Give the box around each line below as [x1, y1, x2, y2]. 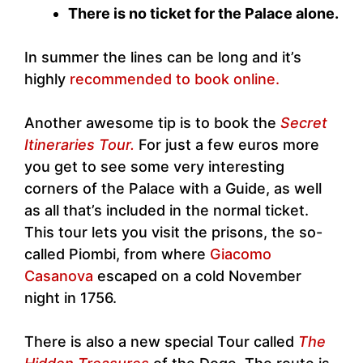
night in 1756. [24, 289, 117, 307]
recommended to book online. [70, 70, 280, 88]
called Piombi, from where [24, 246, 210, 263]
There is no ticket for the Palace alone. [68, 5, 339, 23]
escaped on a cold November [93, 267, 301, 285]
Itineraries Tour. [24, 136, 139, 154]
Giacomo [210, 246, 271, 263]
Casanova [24, 267, 93, 285]
